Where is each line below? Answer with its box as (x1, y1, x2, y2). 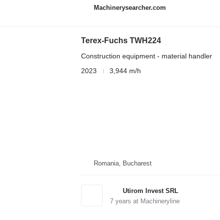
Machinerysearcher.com (93, 3, 166, 11)
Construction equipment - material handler (81, 52, 212, 60)
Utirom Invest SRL (122, 187, 178, 194)
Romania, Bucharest (93, 159, 152, 167)
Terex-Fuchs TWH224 (81, 36, 161, 45)
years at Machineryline (113, 197, 180, 205)
